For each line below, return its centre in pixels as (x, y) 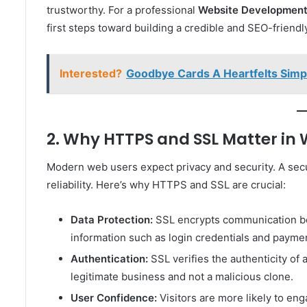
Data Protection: (112, 219)
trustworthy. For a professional (122, 10)
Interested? (91, 73)
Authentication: (109, 258)
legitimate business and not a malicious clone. (182, 276)
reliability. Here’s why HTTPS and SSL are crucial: (166, 184)
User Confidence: (114, 297)
